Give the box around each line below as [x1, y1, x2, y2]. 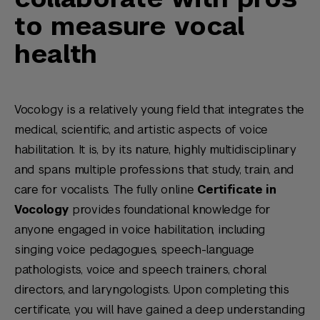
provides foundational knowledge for [69, 202, 271, 217]
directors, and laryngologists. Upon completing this [14, 282, 289, 297]
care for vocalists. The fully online [14, 182, 198, 197]
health [14, 37, 98, 71]
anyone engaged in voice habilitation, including [14, 222, 265, 237]
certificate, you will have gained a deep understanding [14, 302, 305, 317]
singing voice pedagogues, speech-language [14, 242, 254, 257]
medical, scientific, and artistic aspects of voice [14, 122, 268, 137]
